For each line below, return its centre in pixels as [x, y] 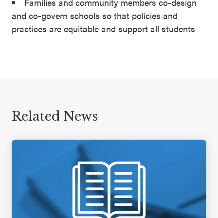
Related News [55, 116]
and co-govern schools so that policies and [95, 15]
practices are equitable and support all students [103, 28]
